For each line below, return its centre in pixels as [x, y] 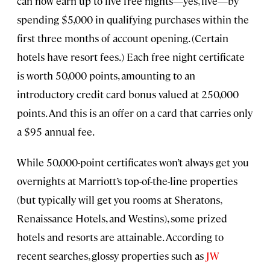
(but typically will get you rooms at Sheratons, [119, 200]
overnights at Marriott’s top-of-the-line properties [127, 181]
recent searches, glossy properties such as [111, 256]
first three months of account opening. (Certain [123, 38]
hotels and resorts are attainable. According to [120, 237]
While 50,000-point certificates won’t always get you [133, 162]
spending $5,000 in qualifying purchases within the [133, 20]
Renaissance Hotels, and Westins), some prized [122, 218]
